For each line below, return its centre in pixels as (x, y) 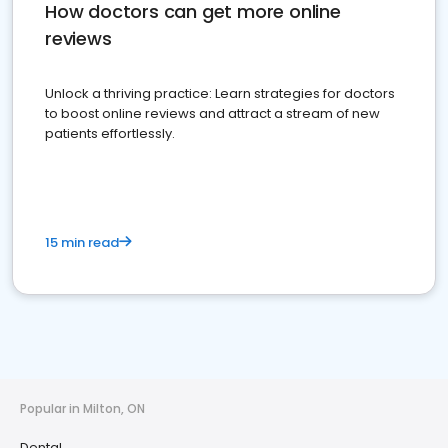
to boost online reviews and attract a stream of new (212, 114)
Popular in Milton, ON (82, 409)
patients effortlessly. (110, 134)
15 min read (82, 243)
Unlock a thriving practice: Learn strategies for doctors (220, 94)
